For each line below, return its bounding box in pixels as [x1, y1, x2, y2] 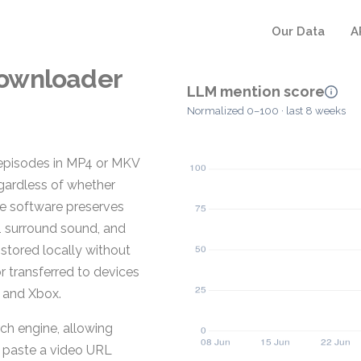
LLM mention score [187, 83, 325, 100]
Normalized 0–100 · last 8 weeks [187, 105, 346, 118]
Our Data [272, 24, 325, 39]
